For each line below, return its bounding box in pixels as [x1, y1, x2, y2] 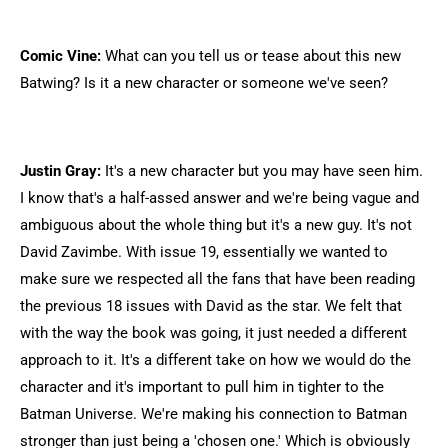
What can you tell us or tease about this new [101, 47, 401, 65]
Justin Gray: [20, 162, 101, 180]
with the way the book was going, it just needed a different [20, 324, 407, 342]
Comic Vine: [20, 47, 101, 65]
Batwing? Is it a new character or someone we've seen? [20, 74, 388, 92]
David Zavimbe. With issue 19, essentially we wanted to [20, 243, 388, 261]
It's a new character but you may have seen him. [101, 162, 423, 180]
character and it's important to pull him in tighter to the [20, 378, 384, 396]
